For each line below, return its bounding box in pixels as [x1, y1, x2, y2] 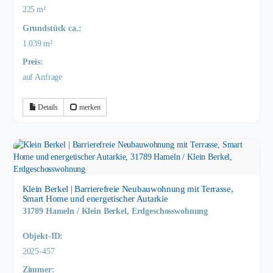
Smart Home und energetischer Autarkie [22, 193, 168, 204]
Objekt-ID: [22, 231, 63, 241]
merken [77, 103, 101, 112]
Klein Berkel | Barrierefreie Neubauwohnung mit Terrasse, [22, 183, 233, 194]
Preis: [22, 57, 43, 67]
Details [36, 103, 58, 112]
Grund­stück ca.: [22, 23, 82, 33]
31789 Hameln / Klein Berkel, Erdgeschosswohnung [22, 207, 208, 216]
